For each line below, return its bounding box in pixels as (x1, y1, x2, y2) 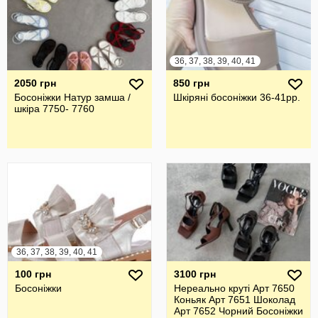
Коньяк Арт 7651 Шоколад (174, 294, 295, 305)
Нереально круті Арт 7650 (174, 283, 295, 294)
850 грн (173, 77, 209, 89)
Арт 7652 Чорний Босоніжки (174, 305, 303, 317)
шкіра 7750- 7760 (14, 103, 94, 114)
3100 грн (174, 268, 216, 280)
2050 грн (14, 77, 56, 89)
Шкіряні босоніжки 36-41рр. (173, 92, 300, 103)
